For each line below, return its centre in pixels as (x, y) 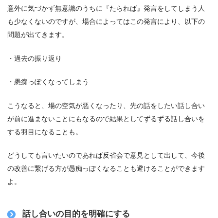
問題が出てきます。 (38, 34)
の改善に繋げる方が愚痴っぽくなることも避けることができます (106, 169)
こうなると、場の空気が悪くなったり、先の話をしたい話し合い (106, 105)
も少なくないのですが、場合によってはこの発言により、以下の (106, 21)
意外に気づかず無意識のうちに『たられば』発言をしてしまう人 (106, 8)
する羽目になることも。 (45, 132)
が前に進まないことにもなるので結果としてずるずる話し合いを (106, 118)
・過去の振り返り (35, 58)
